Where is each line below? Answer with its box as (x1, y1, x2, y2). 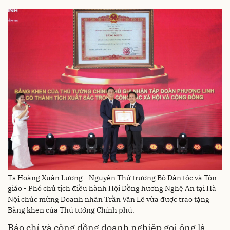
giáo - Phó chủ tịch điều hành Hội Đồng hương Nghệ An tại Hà (8, 183, 216, 193)
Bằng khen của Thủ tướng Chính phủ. (8, 205, 135, 215)
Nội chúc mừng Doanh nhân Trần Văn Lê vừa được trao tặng (8, 194, 209, 204)
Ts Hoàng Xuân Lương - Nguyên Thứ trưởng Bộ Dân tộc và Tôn (8, 172, 217, 182)
